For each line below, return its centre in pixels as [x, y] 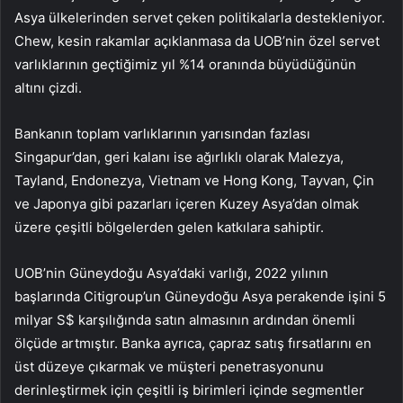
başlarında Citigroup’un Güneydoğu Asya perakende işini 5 [200, 297]
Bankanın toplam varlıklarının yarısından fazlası [162, 134]
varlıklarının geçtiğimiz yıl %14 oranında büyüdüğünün [185, 65]
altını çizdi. [48, 88]
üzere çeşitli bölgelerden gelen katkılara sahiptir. [169, 228]
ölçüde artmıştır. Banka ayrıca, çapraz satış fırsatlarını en [193, 344]
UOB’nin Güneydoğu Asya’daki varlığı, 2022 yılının [171, 273]
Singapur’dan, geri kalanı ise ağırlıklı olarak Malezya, [179, 157]
